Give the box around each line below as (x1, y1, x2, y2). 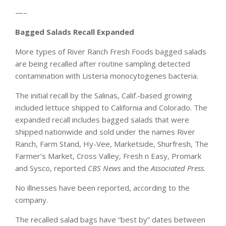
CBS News (88, 163, 121, 174)
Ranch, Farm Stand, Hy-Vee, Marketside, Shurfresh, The (15, 139, 208, 149)
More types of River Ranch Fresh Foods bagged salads (15, 46, 206, 57)
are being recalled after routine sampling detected (15, 59, 190, 69)
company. (15, 195, 48, 205)
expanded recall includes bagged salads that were (15, 115, 189, 125)
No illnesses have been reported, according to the (15, 183, 190, 193)
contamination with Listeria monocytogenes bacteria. (15, 71, 198, 81)
